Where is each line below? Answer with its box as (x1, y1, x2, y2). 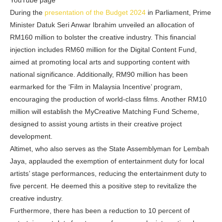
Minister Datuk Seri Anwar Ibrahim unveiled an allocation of (10, 21, 194, 29)
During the (10, 8, 45, 16)
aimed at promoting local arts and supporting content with (10, 58, 190, 66)
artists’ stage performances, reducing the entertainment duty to (10, 169, 207, 177)
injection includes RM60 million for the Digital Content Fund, (10, 46, 197, 54)
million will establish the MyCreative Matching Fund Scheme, (10, 108, 199, 115)
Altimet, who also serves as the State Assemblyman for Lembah (10, 145, 209, 153)
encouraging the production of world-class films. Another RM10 (10, 95, 207, 103)
